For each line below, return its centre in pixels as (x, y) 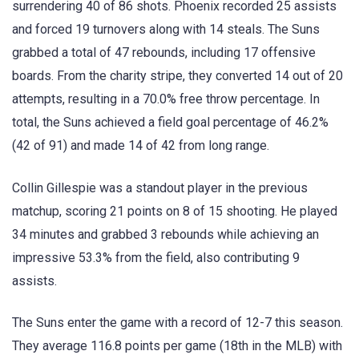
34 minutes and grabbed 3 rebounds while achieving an (165, 234)
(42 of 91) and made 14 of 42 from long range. (141, 146)
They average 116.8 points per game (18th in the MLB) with (177, 345)
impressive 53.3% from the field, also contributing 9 (156, 257)
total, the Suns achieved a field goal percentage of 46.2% (170, 123)
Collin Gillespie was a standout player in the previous (160, 188)
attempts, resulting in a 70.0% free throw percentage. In (166, 99)
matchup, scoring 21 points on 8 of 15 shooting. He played (175, 211)
